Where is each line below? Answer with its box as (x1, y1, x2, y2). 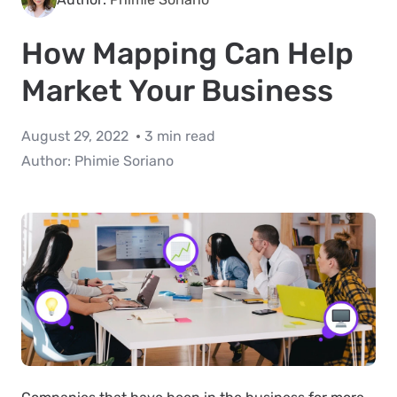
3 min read (144, 128, 215, 144)
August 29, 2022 (21, 128, 132, 144)
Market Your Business (21, 73, 333, 109)
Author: (21, 152, 74, 169)
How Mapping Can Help (21, 35, 354, 72)
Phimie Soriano (74, 152, 174, 169)
